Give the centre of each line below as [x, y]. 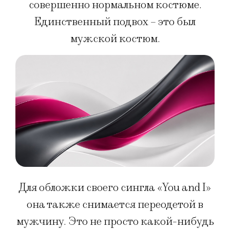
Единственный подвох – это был [115, 22]
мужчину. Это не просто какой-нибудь [115, 222]
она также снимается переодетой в [115, 205]
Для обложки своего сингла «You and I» [115, 188]
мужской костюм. [115, 39]
